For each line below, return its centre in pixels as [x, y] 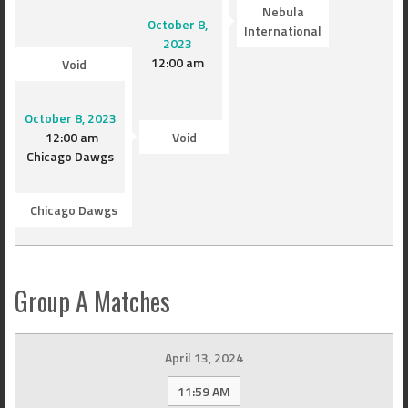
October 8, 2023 [70, 117]
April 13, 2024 [204, 357]
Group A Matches [92, 301]
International [283, 30]
